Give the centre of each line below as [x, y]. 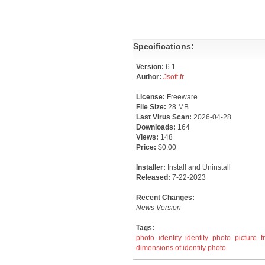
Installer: [152, 167]
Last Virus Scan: [165, 117]
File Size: [152, 107]
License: [151, 97]
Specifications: [164, 46]
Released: [154, 177]
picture [245, 238]
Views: [148, 137]
